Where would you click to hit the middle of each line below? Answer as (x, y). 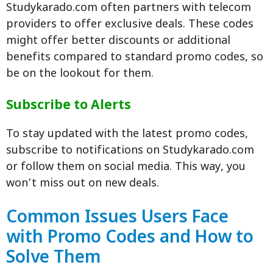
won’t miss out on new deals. (83, 184)
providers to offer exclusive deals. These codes (130, 25)
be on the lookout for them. (80, 74)
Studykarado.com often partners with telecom (129, 9)
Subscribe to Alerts (69, 106)
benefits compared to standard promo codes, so (135, 58)
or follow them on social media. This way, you (126, 168)
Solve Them (53, 259)
